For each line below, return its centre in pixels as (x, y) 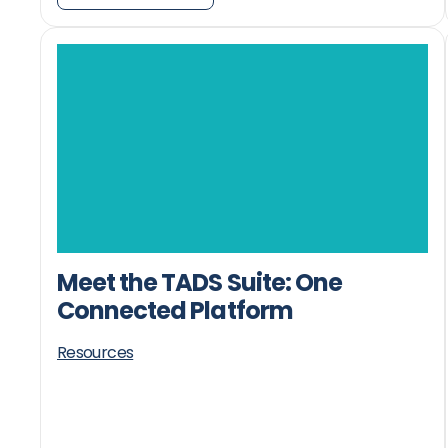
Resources (95, 352)
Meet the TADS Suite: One (199, 282)
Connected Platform (175, 310)
